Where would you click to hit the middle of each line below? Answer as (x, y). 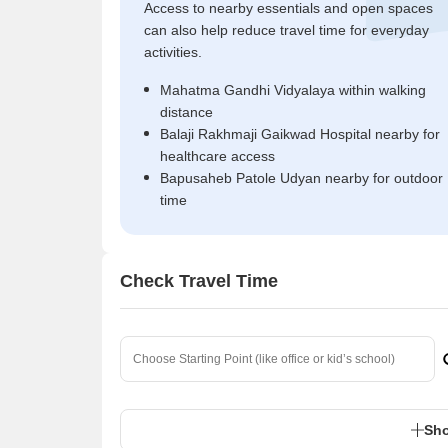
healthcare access (217, 156)
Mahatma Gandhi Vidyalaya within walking (293, 90)
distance (186, 112)
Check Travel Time (199, 280)
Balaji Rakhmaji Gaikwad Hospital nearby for (300, 134)
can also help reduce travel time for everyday (286, 30)
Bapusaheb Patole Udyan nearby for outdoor (301, 178)
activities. (173, 52)
